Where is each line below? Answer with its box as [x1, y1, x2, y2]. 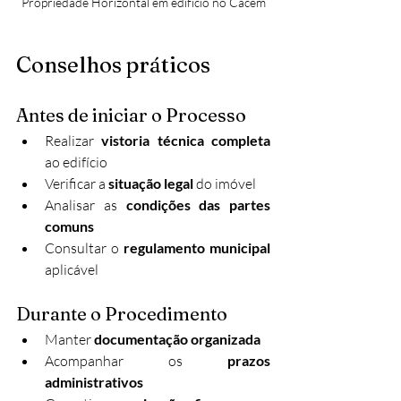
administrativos [45, 373, 143, 391]
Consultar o [45, 239, 124, 258]
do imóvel [193, 175, 256, 193]
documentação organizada [94, 330, 260, 348]
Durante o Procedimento [16, 303, 227, 326]
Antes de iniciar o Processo [16, 104, 246, 127]
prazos [227, 352, 270, 370]
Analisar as [45, 196, 126, 215]
